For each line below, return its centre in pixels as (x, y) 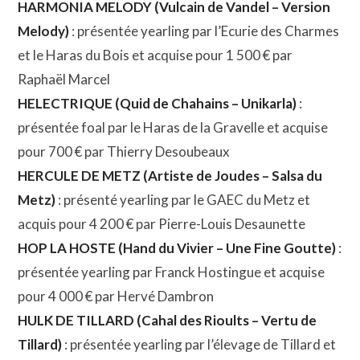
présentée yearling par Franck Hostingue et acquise (172, 272)
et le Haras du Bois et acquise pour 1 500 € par (155, 55)
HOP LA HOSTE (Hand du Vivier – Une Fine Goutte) (178, 248)
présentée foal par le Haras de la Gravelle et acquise (173, 128)
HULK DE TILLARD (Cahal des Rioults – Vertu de (168, 321)
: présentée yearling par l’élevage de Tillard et (199, 345)
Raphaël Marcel (64, 80)
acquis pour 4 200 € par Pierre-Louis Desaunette (162, 224)
